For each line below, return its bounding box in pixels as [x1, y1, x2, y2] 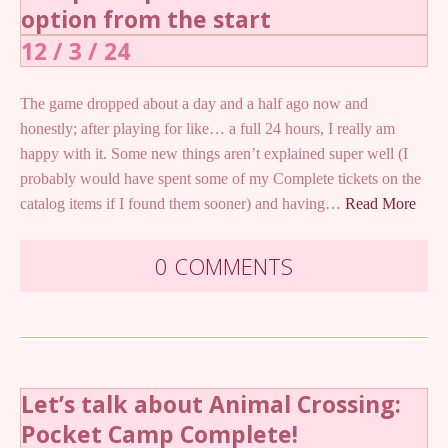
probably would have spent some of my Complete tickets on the [20, 169, 421, 187]
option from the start [21, 2, 271, 35]
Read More [345, 194, 416, 212]
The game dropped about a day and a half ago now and [20, 94, 368, 112]
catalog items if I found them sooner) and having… [20, 194, 345, 212]
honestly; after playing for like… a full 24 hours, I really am [20, 119, 395, 137]
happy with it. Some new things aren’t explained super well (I [20, 144, 408, 162]
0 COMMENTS [155, 250, 293, 281]
